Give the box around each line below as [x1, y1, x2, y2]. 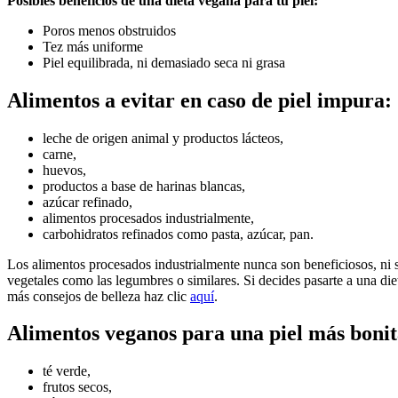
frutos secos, [43, 379, 112, 395]
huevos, [43, 162, 86, 178]
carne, [43, 146, 76, 162]
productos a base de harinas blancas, [43, 178, 245, 194]
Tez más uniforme [43, 38, 143, 54]
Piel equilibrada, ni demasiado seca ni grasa [43, 54, 285, 70]
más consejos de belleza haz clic [7, 288, 190, 304]
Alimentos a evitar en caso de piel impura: [7, 88, 392, 112]
